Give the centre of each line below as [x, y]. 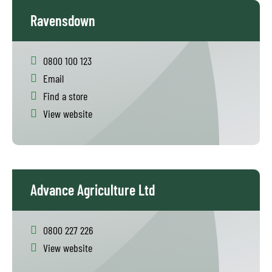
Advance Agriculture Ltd [93, 190]
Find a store [65, 96]
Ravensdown [63, 20]
